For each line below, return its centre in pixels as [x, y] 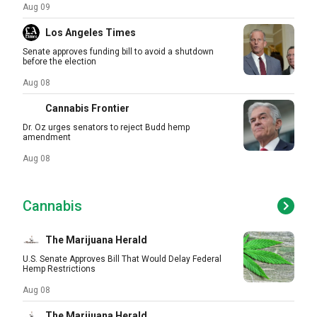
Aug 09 [36, 7]
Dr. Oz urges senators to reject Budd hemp [106, 127]
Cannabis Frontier [87, 108]
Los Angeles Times [91, 33]
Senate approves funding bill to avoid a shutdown [118, 52]
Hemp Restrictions [59, 269]
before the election [59, 62]
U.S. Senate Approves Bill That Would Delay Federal [122, 259]
